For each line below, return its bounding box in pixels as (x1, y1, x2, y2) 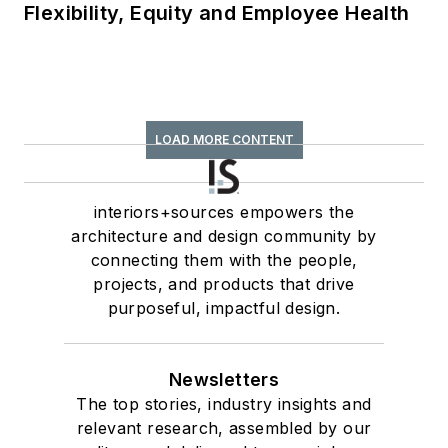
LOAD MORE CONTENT (154, 131, 294, 147)
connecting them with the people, (90, 249, 358, 270)
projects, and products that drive (93, 273, 355, 294)
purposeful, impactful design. (107, 297, 341, 318)
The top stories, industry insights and (76, 393, 372, 414)
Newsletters (168, 368, 280, 390)
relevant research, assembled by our (76, 417, 372, 438)
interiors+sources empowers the (94, 201, 354, 222)
